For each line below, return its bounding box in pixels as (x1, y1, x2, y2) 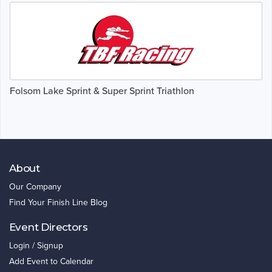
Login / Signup (9, 240, 63, 251)
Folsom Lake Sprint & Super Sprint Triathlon (10, 84, 194, 97)
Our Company (9, 182, 61, 192)
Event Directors (9, 221, 87, 234)
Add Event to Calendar (9, 256, 93, 267)
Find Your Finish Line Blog (9, 197, 107, 208)
